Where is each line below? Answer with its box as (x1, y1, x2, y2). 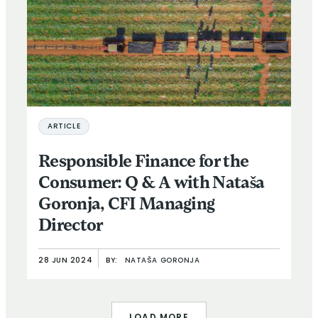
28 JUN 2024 (38, 257, 93, 265)
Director (38, 218, 106, 236)
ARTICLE (48, 123, 81, 131)
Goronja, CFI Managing (38, 197, 215, 214)
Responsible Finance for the (38, 154, 249, 172)
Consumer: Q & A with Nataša (38, 175, 265, 193)
